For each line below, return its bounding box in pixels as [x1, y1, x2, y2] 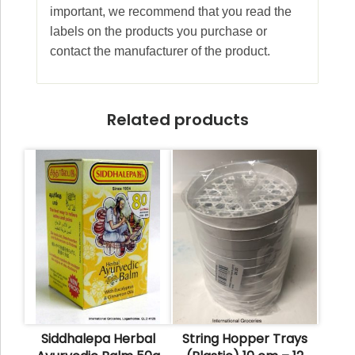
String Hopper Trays [181, 329, 307, 348]
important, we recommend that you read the [50, 4, 292, 18]
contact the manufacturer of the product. [50, 44, 270, 58]
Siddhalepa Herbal [40, 329, 155, 348]
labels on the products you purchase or [50, 24, 267, 38]
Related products [106, 108, 249, 131]
